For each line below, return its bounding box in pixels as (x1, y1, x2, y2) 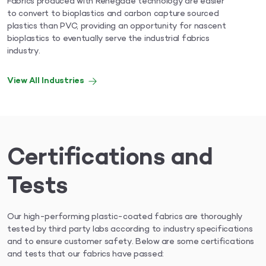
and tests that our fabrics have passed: (7, 249, 164, 261)
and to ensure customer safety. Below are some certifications (7, 236, 255, 248)
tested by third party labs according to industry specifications (7, 224, 253, 236)
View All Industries (7, 75, 84, 87)
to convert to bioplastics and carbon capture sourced (7, 8, 219, 20)
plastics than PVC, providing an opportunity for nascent (7, 21, 226, 33)
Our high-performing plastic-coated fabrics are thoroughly (7, 211, 243, 223)
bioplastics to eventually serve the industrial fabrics (7, 33, 210, 45)
